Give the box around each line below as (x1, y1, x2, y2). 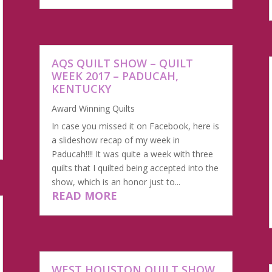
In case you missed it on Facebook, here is (51, 120, 219, 132)
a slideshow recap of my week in (51, 134, 180, 146)
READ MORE (51, 188, 117, 203)
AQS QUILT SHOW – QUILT (51, 55, 193, 70)
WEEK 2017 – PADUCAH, (51, 68, 178, 83)
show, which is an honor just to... (51, 175, 180, 188)
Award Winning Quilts (51, 102, 135, 114)
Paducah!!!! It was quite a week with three (51, 148, 213, 160)
